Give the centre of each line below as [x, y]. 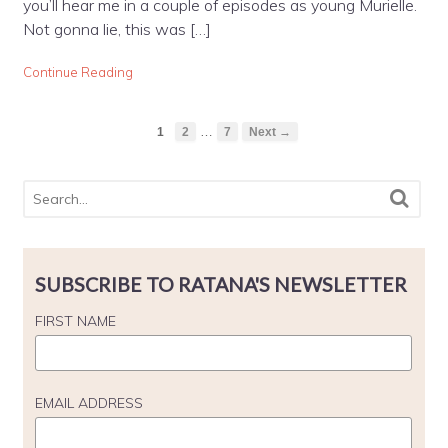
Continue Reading [77, 72]
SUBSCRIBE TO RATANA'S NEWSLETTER [220, 284]
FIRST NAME [75, 320]
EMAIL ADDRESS [88, 402]
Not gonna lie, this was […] [116, 29]
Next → [270, 131]
